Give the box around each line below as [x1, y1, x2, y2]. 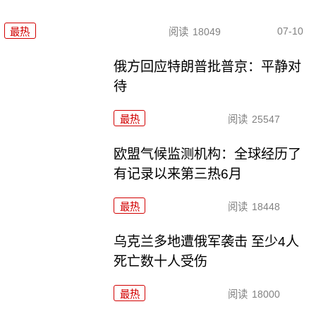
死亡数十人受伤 [114, 253, 208, 269]
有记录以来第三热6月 [114, 166, 243, 181]
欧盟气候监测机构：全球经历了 [114, 146, 302, 162]
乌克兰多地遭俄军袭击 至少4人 [114, 233, 300, 249]
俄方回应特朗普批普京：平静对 [114, 59, 302, 74]
